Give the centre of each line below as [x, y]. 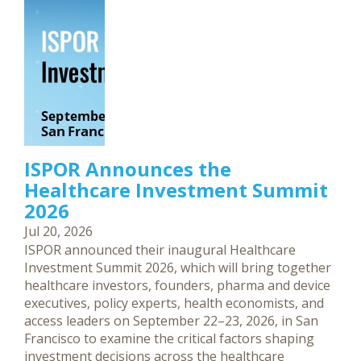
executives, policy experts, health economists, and [174, 303]
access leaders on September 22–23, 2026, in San [171, 320]
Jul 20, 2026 [58, 231]
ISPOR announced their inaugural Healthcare [160, 249]
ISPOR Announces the [128, 168]
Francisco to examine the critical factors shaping [169, 338]
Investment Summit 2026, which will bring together [178, 267]
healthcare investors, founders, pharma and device [177, 285]
